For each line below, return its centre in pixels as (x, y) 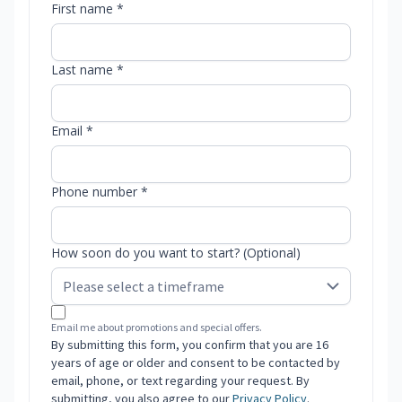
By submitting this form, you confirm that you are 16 (190, 345)
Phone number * (100, 192)
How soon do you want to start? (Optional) (176, 253)
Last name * (87, 70)
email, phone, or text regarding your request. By (180, 381)
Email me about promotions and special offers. (157, 328)
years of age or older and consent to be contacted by (196, 363)
